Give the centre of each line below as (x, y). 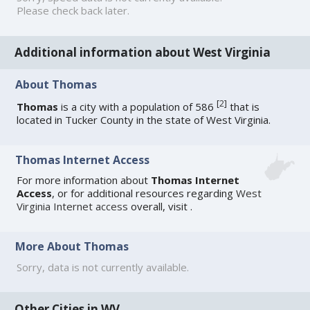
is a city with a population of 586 (138, 106)
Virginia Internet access (73, 207)
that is (244, 106)
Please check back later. (73, 10)
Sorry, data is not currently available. (103, 267)
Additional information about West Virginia (143, 53)
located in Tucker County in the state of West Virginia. (144, 119)
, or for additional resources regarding (144, 193)
